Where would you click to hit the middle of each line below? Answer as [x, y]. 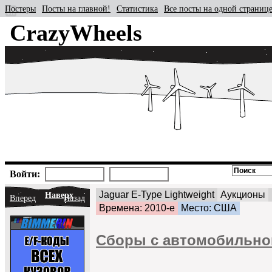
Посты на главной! [76, 9]
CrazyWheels [76, 33]
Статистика [137, 9]
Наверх [59, 195]
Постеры [20, 9]
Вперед [23, 198]
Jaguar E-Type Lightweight [157, 195]
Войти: [25, 174]
